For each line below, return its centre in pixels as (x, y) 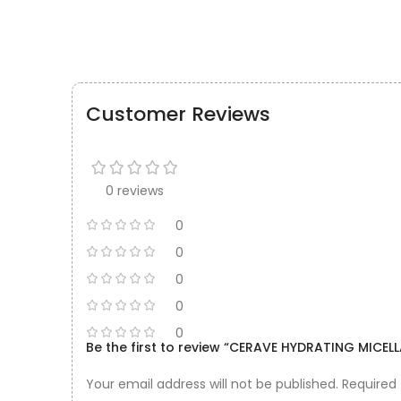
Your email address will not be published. (212, 384)
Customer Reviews (178, 114)
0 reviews (135, 190)
